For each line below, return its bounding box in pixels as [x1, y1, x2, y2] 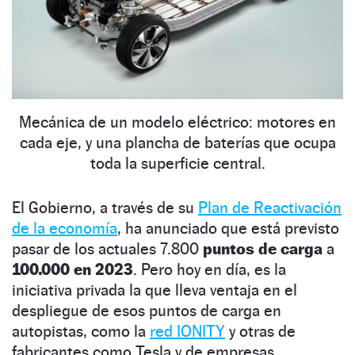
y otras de [225, 322, 296, 342]
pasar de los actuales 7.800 [12, 239, 203, 259]
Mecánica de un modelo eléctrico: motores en [19, 113, 336, 132]
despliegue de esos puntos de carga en [12, 301, 281, 321]
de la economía [12, 219, 117, 239]
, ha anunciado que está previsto [117, 219, 339, 239]
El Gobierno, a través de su [12, 198, 198, 218]
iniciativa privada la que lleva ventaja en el [12, 281, 297, 300]
